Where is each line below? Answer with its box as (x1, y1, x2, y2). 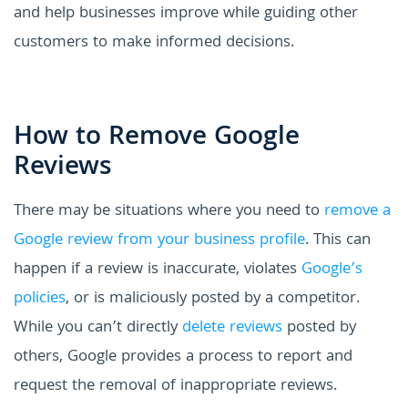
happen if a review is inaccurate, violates (14, 257, 301, 284)
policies (14, 286, 66, 313)
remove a (324, 199, 391, 226)
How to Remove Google (14, 117, 300, 161)
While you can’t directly (14, 315, 182, 342)
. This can (305, 228, 371, 255)
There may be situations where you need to (14, 199, 324, 226)
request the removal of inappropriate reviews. (14, 373, 337, 401)
